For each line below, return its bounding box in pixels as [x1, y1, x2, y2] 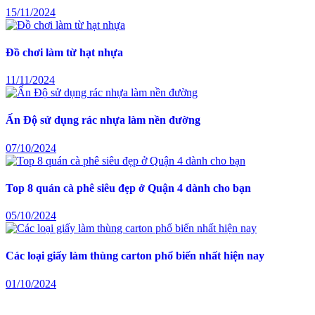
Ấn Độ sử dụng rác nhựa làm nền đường [6, 114, 200, 127]
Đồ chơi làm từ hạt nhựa [6, 46, 123, 58]
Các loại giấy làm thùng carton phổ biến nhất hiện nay [6, 250, 264, 262]
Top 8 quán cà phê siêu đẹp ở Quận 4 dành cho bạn [6, 181, 251, 194]
